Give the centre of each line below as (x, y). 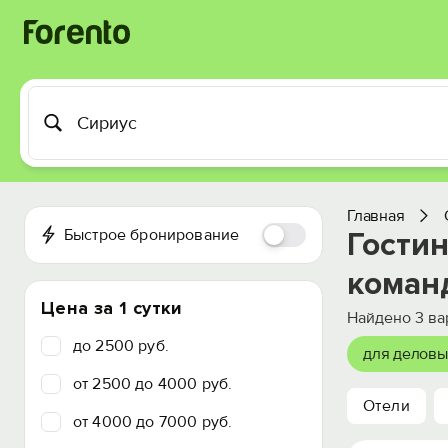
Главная (376, 216)
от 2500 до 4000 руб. (153, 384)
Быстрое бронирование (151, 235)
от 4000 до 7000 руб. (153, 422)
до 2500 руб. (121, 346)
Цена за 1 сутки (112, 308)
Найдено (381, 318)
